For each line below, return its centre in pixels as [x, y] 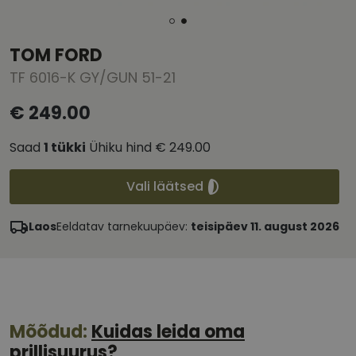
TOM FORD [56, 56]
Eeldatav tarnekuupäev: [124, 227]
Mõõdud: [50, 332]
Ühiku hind [120, 148]
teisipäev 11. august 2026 [265, 227]
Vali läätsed [165, 187]
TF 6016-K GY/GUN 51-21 [93, 78]
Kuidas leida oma [168, 332]
